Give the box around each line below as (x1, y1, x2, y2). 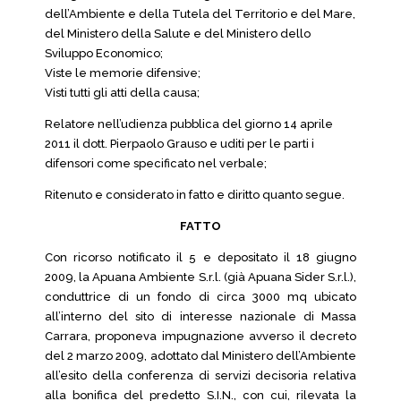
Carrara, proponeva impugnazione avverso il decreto (45, 329, 356, 343)
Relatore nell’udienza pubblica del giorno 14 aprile (45, 117, 333, 131)
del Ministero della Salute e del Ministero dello (45, 27, 311, 40)
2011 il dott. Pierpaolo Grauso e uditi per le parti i (45, 137, 314, 150)
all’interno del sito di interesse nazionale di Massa (45, 310, 356, 323)
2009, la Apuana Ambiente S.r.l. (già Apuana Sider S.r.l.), (45, 270, 356, 284)
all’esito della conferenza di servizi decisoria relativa (45, 369, 356, 382)
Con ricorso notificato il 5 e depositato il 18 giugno (45, 251, 356, 264)
